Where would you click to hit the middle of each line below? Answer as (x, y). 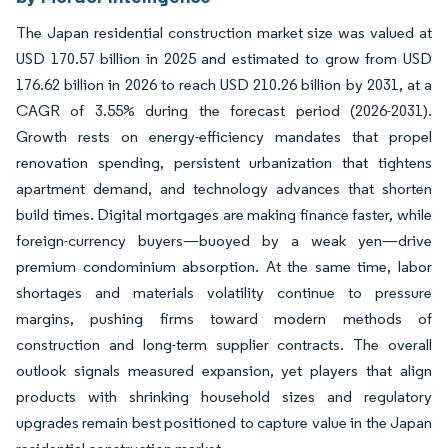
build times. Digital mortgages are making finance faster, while (224, 214)
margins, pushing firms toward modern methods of (224, 318)
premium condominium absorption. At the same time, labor (224, 266)
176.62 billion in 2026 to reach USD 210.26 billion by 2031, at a (224, 84)
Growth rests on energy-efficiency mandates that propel (224, 136)
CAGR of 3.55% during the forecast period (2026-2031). (224, 110)
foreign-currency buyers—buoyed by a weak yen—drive (224, 240)
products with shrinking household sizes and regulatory (224, 396)
